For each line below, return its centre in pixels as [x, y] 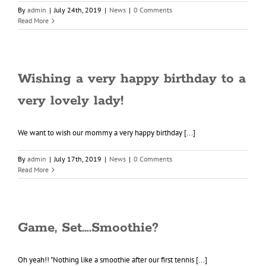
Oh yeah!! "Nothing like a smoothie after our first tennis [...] [113, 260]
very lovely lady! [71, 101]
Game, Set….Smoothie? [88, 228]
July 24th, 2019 [78, 10]
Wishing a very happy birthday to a [132, 79]
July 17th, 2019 [78, 159]
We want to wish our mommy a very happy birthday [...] [107, 133]
